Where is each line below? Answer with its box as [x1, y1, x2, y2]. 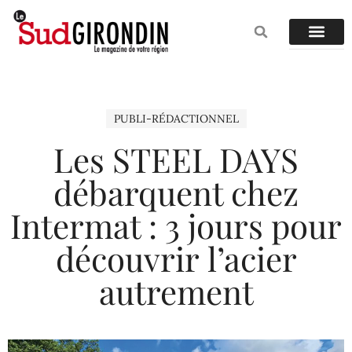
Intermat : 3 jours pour [10, 203, 342, 248]
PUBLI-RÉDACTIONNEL [113, 112, 239, 126]
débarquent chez [53, 170, 299, 215]
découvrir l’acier [55, 236, 297, 281]
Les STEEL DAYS [53, 137, 299, 182]
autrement [98, 269, 254, 314]
